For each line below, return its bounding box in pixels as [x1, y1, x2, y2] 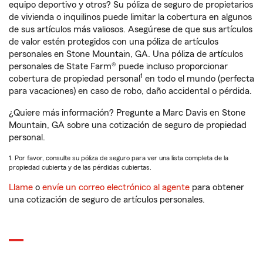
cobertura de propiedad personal [9, 74, 140, 83]
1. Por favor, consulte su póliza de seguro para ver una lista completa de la [9, 154, 228, 161]
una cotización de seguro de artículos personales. [9, 195, 205, 204]
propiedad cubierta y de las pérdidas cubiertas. [9, 164, 151, 171]
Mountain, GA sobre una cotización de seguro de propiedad [9, 120, 247, 130]
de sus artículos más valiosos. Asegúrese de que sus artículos [9, 25, 252, 34]
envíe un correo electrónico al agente [42, 183, 190, 192]
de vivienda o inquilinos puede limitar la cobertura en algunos [9, 12, 252, 22]
